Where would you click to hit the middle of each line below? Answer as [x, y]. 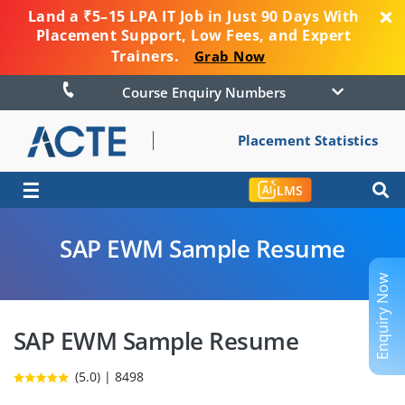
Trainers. [147, 56]
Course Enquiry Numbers [228, 93]
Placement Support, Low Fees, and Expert [193, 35]
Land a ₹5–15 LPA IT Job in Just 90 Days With [193, 16]
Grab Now [230, 56]
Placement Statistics [308, 140]
